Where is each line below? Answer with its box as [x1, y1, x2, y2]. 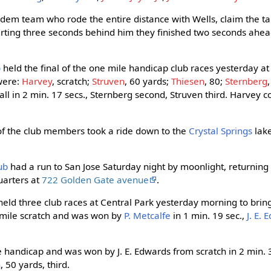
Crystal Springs [189, 124, 253, 137]
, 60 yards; [125, 75, 172, 88]
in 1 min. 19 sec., [171, 209, 247, 221]
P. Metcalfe [124, 209, 171, 221]
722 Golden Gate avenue [42, 173, 149, 186]
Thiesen [171, 75, 205, 88]
